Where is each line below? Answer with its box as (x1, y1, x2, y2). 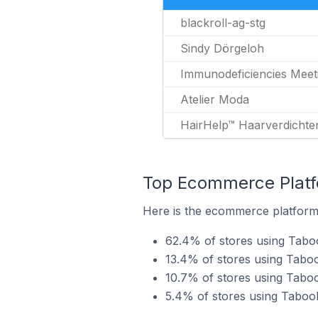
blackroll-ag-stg (180, 16, 265, 30)
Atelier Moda (180, 92, 249, 106)
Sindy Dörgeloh (180, 41, 264, 55)
